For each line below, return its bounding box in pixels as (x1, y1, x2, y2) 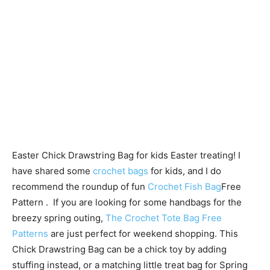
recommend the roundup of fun (12, 181, 148, 192)
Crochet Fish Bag (148, 181, 221, 192)
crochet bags (93, 165, 148, 177)
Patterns (12, 228, 48, 239)
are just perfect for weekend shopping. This (48, 228, 238, 239)
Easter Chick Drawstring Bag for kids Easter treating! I (12, 149, 240, 161)
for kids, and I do (148, 165, 221, 177)
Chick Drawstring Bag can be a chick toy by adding (12, 243, 227, 255)
